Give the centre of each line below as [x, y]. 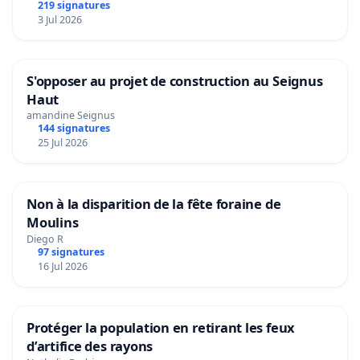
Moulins [53, 223]
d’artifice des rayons [90, 346]
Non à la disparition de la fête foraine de [154, 204]
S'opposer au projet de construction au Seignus [175, 80]
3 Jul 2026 [59, 19]
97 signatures [71, 252]
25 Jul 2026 [62, 143]
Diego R [45, 239]
